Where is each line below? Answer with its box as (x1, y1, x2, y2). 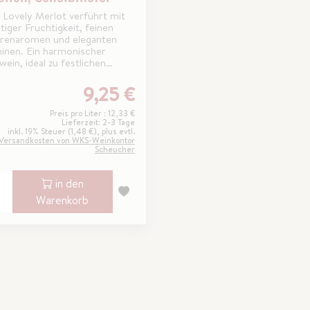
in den (52, 176, 84, 191)
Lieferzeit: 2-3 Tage (61, 116, 135, 128)
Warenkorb (36, 192, 89, 208)
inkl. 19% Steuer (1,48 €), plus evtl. (7, 125, 135, 137)
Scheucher (94, 143, 135, 155)
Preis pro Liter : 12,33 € (49, 107, 135, 119)
